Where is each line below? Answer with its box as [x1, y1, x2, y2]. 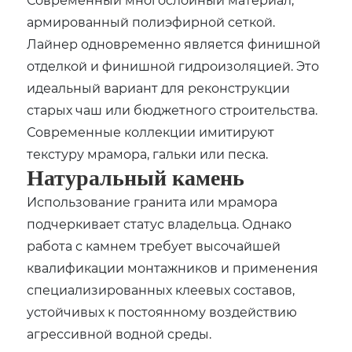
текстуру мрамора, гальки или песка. [27, 145, 269, 162]
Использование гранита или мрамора [27, 192, 278, 210]
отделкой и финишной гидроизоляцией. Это [27, 57, 320, 74]
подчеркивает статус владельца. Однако [27, 214, 292, 232]
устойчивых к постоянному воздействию [27, 302, 298, 320]
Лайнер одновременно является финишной [27, 35, 321, 52]
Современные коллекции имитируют [27, 123, 275, 140]
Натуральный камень [27, 165, 245, 190]
